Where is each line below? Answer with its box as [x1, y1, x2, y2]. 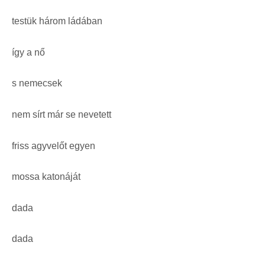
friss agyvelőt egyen [12, 140, 95, 151]
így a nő [12, 47, 45, 57]
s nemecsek [12, 78, 62, 89]
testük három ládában [12, 16, 102, 27]
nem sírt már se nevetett [12, 109, 111, 120]
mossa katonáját [12, 172, 80, 182]
